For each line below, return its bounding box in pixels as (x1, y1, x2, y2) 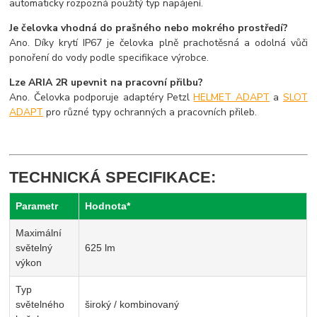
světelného (16, 299, 65, 311)
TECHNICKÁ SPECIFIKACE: (9, 168, 217, 186)
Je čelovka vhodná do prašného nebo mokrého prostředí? (9, 21, 289, 35)
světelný (16, 242, 53, 254)
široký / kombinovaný (85, 299, 180, 311)
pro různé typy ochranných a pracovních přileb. (43, 105, 258, 120)
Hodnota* (85, 200, 131, 212)
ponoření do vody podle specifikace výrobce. (9, 51, 209, 65)
